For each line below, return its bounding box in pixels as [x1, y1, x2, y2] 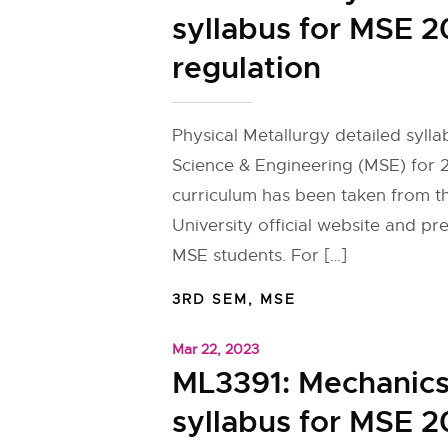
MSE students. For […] [172, 245, 347, 266]
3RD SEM [172, 290, 248, 308]
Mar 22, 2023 [172, 340, 259, 358]
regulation [172, 49, 321, 87]
